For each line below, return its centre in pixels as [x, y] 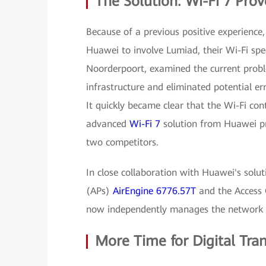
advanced [108, 124]
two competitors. [122, 142]
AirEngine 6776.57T [154, 191]
